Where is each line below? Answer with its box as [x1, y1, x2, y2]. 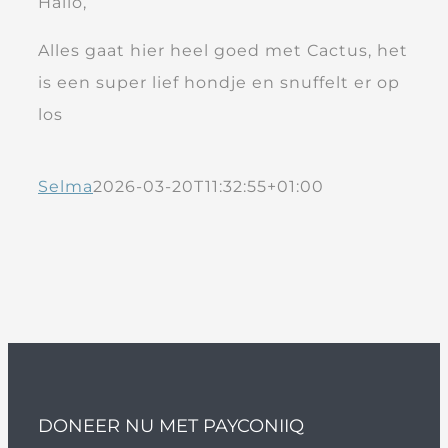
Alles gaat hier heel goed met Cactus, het [38, 40, 408, 60]
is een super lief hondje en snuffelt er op [38, 72, 400, 92]
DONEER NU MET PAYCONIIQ [38, 414, 304, 437]
